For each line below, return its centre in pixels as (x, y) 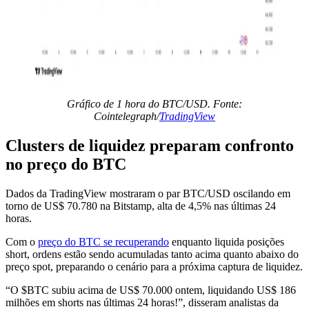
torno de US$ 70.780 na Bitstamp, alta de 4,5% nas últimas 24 (141, 206)
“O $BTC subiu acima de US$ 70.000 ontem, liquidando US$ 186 (151, 290)
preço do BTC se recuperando (103, 241)
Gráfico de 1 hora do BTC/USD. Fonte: (154, 103)
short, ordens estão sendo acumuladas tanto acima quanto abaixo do (152, 254)
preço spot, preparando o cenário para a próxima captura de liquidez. (154, 266)
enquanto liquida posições (227, 241)
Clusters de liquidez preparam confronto (150, 145)
